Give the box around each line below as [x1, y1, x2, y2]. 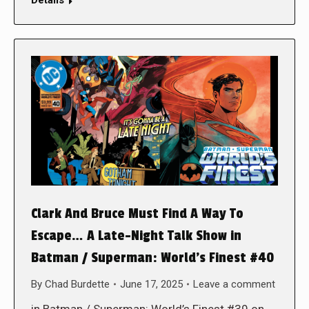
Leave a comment [193, 277, 275, 290]
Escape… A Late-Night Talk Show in [31, 227, 241, 244]
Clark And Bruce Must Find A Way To [31, 205, 243, 222]
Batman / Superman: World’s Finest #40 [31, 249, 274, 266]
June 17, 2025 [120, 277, 183, 290]
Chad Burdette [45, 277, 110, 290]
